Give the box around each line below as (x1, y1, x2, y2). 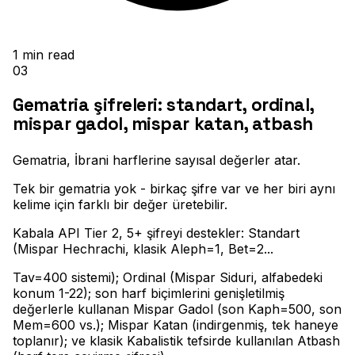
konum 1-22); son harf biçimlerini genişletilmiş (13, 284, 284, 301)
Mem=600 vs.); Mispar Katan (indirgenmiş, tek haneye (13, 316, 338, 333)
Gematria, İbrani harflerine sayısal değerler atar (13, 151, 297, 168)
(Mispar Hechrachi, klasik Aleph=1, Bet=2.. (13, 240, 270, 257)
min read (18, 47, 74, 63)
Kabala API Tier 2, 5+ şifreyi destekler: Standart (13, 224, 300, 241)
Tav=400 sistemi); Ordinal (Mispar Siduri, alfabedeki (13, 269, 323, 285)
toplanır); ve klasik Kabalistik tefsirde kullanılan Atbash (13, 332, 340, 349)
